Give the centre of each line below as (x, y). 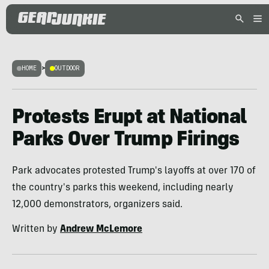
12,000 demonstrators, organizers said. (97, 205)
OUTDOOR (67, 68)
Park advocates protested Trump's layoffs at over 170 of (134, 171)
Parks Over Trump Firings (126, 141)
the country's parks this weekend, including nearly (123, 188)
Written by (36, 229)
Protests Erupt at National (129, 118)
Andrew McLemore (101, 229)
